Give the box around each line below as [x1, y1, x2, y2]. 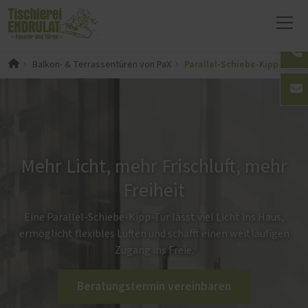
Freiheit [123, 181, 185, 201]
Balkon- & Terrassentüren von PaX [32, 59, 171, 69]
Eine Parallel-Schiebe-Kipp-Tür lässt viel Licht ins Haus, [24, 211, 284, 223]
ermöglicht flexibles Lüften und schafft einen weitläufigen [19, 228, 289, 239]
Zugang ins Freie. [114, 244, 194, 256]
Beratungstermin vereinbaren [77, 277, 231, 295]
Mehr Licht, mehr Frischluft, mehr [21, 157, 287, 177]
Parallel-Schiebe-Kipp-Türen [184, 57, 307, 71]
